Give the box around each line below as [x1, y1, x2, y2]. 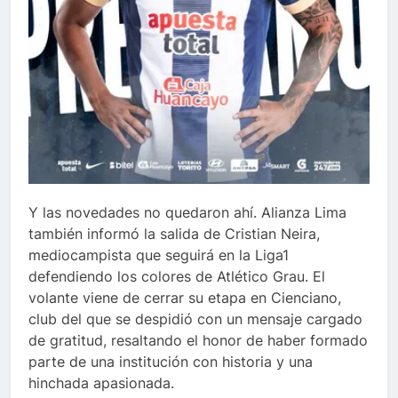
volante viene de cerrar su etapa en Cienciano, [28, 288, 341, 306]
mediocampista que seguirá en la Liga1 [28, 245, 289, 264]
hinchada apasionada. [28, 373, 174, 392]
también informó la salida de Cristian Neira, [28, 224, 320, 243]
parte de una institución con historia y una [28, 352, 313, 370]
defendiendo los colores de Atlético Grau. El [28, 267, 325, 285]
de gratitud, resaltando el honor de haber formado [28, 330, 368, 349]
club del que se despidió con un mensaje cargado [28, 309, 362, 328]
